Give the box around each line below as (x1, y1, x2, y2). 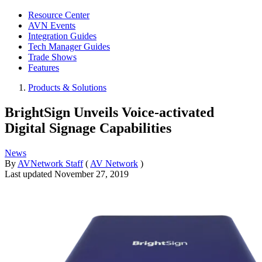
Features (28, 63, 59, 73)
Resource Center (28, 10, 89, 20)
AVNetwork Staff (18, 158, 83, 168)
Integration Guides (28, 31, 96, 41)
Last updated (5, 168, 54, 179)
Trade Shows (28, 52, 77, 62)
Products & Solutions (28, 82, 106, 92)
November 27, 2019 (54, 168, 129, 179)
